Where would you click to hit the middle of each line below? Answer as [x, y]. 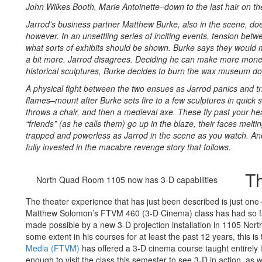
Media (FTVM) [53, 248]
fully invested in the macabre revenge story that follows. [128, 147]
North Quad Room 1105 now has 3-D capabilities [127, 180]
